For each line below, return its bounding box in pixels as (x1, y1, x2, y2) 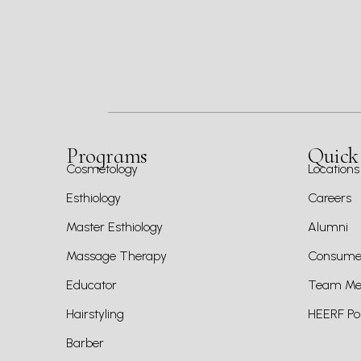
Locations (308, 161, 359, 176)
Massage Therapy (66, 248, 167, 263)
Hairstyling (66, 306, 124, 322)
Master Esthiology (66, 219, 163, 234)
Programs (66, 143, 147, 169)
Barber (66, 335, 104, 351)
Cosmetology (66, 161, 138, 176)
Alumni (308, 219, 348, 234)
